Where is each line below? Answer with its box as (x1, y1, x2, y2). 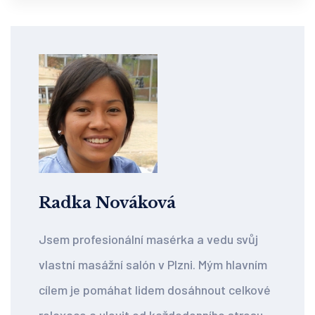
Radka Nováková (39, 193, 176, 213)
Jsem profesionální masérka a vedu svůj (39, 231, 258, 247)
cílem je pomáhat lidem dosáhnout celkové (39, 282, 271, 298)
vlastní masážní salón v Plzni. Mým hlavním (39, 257, 267, 273)
